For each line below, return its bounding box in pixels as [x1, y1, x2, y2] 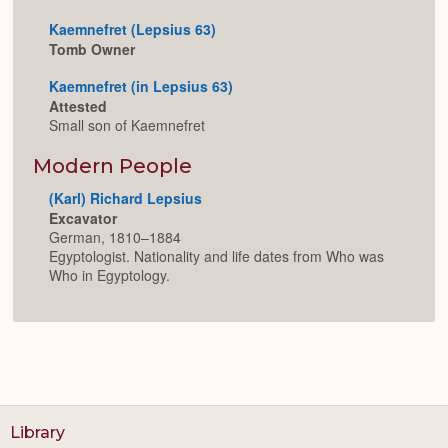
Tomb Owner [49, 39, 135, 60]
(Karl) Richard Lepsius [49, 187, 202, 208]
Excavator [49, 208, 117, 229]
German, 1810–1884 [49, 227, 181, 248]
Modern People [33, 153, 192, 178]
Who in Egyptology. [49, 265, 170, 286]
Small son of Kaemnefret [49, 115, 205, 136]
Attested [49, 96, 107, 117]
